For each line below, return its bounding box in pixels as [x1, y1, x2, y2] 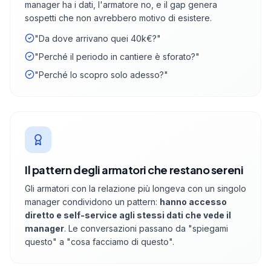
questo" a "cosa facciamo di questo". [25, 237, 174, 247]
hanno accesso [160, 197, 227, 207]
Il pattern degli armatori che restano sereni [25, 163, 244, 177]
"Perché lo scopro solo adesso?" [34, 70, 168, 80]
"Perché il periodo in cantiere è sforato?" [34, 51, 200, 62]
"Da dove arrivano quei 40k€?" [34, 33, 161, 44]
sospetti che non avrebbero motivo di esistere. [25, 13, 212, 24]
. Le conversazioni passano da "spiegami [64, 223, 228, 234]
